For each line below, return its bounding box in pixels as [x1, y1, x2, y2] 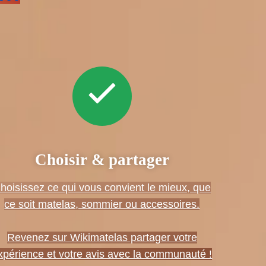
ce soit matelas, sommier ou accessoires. [4, 198, 200, 210]
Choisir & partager [34, 150, 169, 169]
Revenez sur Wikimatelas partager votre [7, 231, 197, 243]
